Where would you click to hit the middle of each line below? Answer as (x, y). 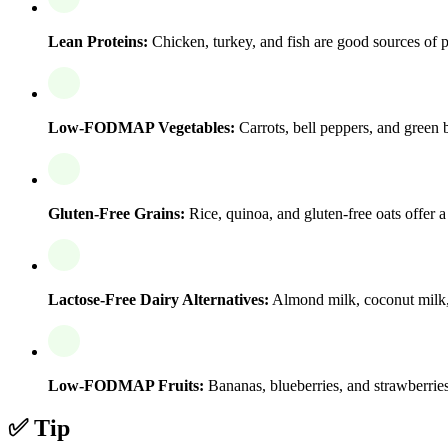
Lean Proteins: (98, 41)
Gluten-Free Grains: (116, 213)
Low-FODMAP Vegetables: (141, 127)
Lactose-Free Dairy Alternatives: (158, 299)
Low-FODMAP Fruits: (126, 385)
